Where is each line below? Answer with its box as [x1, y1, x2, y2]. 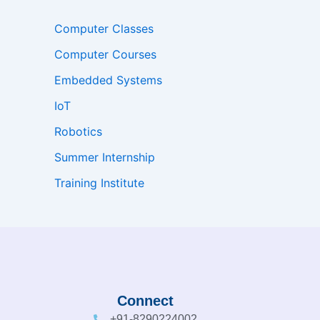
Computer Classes [54, 21, 154, 36]
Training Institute [54, 176, 144, 191]
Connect [117, 293, 174, 309]
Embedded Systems [54, 73, 162, 88]
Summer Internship [54, 150, 155, 165]
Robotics [54, 124, 102, 139]
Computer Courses [54, 47, 156, 62]
